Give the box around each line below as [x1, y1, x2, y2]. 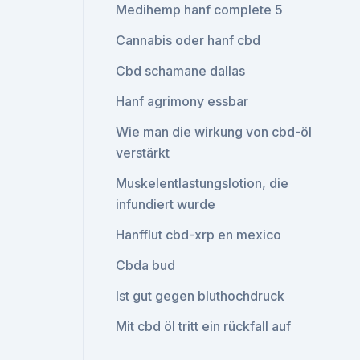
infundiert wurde [116, 196, 216, 212]
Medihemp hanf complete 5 [116, 2, 284, 18]
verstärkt [116, 145, 170, 161]
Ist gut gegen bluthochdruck [116, 288, 285, 304]
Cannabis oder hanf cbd [116, 32, 261, 48]
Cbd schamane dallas [116, 63, 246, 79]
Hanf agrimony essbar [116, 93, 249, 109]
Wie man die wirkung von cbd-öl [116, 124, 313, 140]
